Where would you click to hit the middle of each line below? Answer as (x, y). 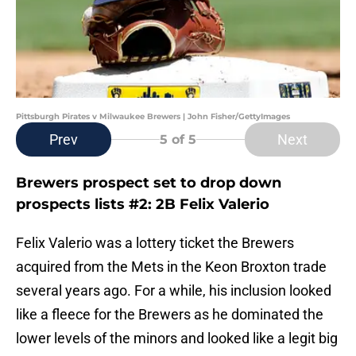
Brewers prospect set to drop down (149, 183)
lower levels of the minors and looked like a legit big (177, 339)
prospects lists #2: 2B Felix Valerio (143, 205)
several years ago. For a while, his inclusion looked (174, 291)
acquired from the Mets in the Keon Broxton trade (171, 267)
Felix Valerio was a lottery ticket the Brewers (155, 243)
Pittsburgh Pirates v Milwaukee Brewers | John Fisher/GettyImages (153, 117)
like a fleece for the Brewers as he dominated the (170, 315)
